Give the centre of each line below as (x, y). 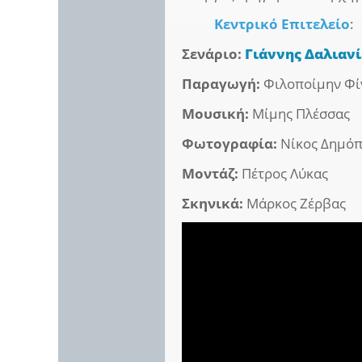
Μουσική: (216, 113)
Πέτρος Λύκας (284, 173)
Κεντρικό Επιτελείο (282, 23)
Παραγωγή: (221, 83)
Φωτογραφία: (230, 143)
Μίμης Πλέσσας (300, 113)
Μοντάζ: (210, 173)
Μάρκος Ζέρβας (295, 203)
